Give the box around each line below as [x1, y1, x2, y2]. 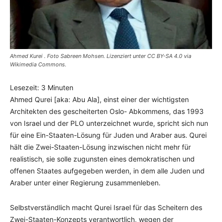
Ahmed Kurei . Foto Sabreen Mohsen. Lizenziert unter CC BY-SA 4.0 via [10, 52, 191, 59]
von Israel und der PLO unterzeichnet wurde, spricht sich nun [10, 118, 208, 127]
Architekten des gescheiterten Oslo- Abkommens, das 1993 [10, 107, 204, 115]
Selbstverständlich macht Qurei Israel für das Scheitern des [10, 203, 202, 212]
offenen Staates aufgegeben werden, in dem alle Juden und [10, 166, 205, 175]
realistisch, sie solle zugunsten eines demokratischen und [10, 154, 195, 163]
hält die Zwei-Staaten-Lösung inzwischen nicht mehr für [10, 142, 191, 151]
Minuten [48, 83, 73, 92]
